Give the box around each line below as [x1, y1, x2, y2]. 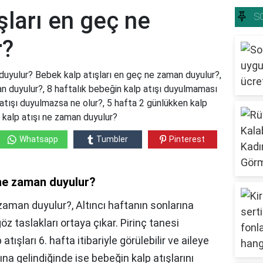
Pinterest [169, 134, 205, 144]
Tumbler [96, 134, 128, 144]
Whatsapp [19, 134, 58, 144]
